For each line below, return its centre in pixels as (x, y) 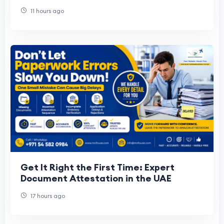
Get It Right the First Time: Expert (97, 167)
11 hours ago (46, 11)
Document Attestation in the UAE (96, 178)
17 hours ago (47, 195)
